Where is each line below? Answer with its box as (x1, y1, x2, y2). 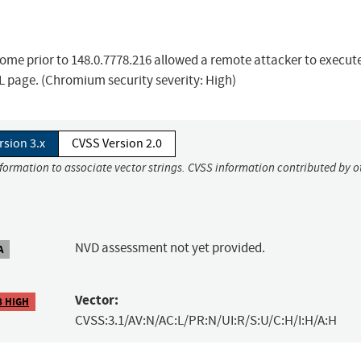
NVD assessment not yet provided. (74, 239, 265, 257)
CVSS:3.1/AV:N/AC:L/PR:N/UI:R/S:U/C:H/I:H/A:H (74, 312, 337, 330)
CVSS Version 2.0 (72, 135, 162, 152)
